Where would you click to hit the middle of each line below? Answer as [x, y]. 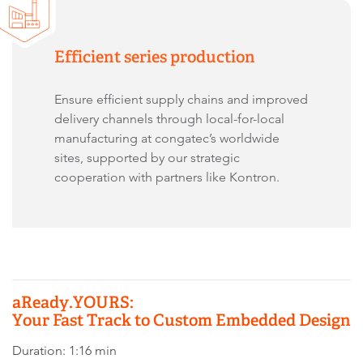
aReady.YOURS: [73, 302]
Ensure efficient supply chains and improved [181, 99]
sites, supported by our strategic [147, 157]
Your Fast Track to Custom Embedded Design [181, 320]
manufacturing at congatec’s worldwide [167, 138]
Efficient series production [155, 56]
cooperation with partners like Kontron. [167, 177]
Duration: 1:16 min [64, 350]
